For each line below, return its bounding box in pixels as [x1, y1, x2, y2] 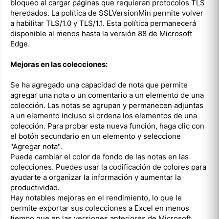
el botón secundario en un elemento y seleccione [10, 131, 181, 141]
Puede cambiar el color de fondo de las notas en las [10, 152, 189, 161]
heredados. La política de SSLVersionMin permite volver [10, 8, 203, 18]
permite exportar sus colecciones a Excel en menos [10, 203, 189, 213]
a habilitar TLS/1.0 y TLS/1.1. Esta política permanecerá [10, 18, 196, 28]
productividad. [10, 182, 60, 192]
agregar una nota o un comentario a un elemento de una [10, 90, 204, 100]
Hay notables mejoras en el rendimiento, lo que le [10, 193, 182, 202]
